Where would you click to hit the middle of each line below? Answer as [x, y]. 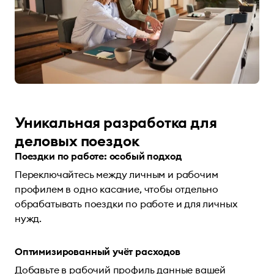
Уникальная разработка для [116, 122]
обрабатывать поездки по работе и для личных [126, 203]
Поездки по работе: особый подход [98, 156]
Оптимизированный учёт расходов [98, 251]
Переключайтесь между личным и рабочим [117, 174]
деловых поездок [77, 140]
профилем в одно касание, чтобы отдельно [117, 189]
